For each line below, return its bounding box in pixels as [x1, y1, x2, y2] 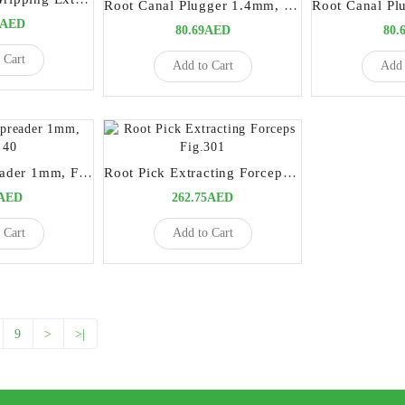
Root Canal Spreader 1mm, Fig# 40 [78, 165, 92, 180]
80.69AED [174, 23, 231, 37]
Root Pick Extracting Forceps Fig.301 [282, 165, 297, 180]
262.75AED [172, 190, 233, 204]
